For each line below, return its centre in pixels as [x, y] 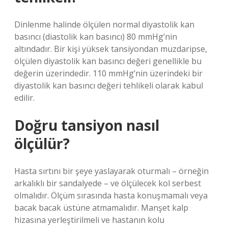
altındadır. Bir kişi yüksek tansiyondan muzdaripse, [111, 49]
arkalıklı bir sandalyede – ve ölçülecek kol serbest [108, 183]
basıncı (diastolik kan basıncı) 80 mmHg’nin [96, 37]
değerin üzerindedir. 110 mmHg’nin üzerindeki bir [108, 73]
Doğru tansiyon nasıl [87, 125]
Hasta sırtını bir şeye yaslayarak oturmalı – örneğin [111, 171]
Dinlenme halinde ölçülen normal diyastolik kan [104, 24]
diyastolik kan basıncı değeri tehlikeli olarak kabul [109, 85]
